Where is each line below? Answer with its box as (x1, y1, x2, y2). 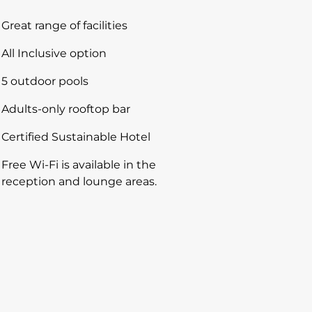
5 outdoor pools (1, 72, 88, 91)
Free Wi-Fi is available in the (1, 155, 156, 174)
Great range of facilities (1, 16, 127, 35)
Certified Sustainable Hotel (1, 127, 150, 146)
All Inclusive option (1, 44, 107, 63)
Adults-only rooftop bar (1, 100, 130, 118)
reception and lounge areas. (1, 172, 157, 191)
